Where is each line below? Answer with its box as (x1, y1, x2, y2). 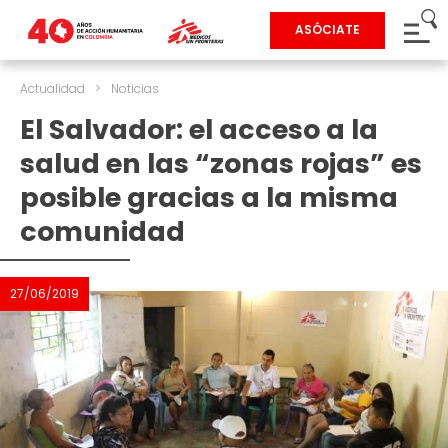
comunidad (20, 213, 185, 250)
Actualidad (20, 80, 85, 97)
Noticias (111, 80, 159, 97)
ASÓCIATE (295, 21, 360, 38)
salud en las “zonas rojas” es (20, 145, 422, 182)
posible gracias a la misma (20, 179, 398, 216)
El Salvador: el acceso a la (20, 111, 378, 148)
